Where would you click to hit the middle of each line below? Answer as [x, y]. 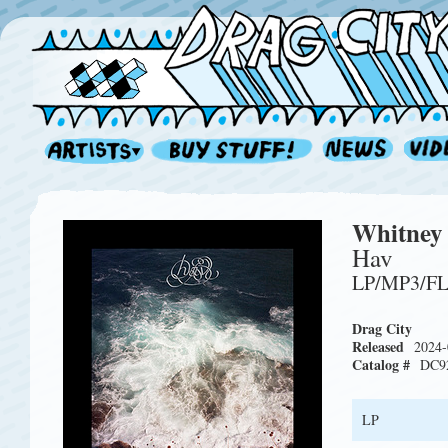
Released [378, 346]
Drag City [382, 328]
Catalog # [381, 364]
